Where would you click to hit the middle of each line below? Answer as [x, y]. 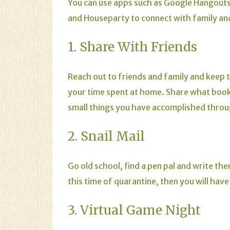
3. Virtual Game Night [134, 210]
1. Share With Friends [132, 47]
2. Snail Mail [106, 136]
